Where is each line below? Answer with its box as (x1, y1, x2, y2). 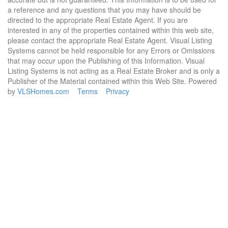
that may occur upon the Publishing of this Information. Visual (8, 55, 205, 66)
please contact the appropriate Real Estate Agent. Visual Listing (8, 35, 212, 45)
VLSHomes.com (17, 86, 69, 96)
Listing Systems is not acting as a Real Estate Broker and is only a (8, 66, 220, 76)
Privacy (106, 86, 129, 96)
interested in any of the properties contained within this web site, (8, 25, 214, 35)
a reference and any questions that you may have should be (8, 5, 201, 15)
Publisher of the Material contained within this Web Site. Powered (8, 76, 217, 86)
